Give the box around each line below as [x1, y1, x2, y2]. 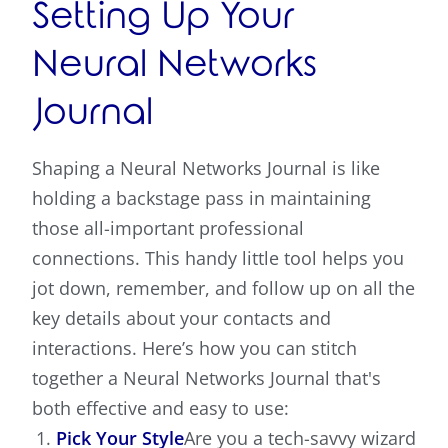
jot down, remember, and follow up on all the [32, 276, 415, 301]
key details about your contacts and [32, 306, 331, 331]
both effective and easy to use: [32, 396, 289, 421]
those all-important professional [32, 216, 304, 241]
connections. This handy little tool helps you [32, 246, 404, 271]
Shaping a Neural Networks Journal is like [32, 156, 380, 181]
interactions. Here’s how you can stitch [32, 336, 357, 361]
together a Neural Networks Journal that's [32, 366, 381, 391]
